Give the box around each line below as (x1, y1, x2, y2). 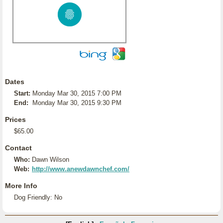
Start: (14, 90, 30, 97)
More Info (5, 182, 37, 190)
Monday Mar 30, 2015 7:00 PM (32, 90, 121, 97)
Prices (5, 115, 26, 123)
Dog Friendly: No (14, 194, 62, 201)
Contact (5, 144, 32, 152)
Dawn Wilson (32, 156, 69, 163)
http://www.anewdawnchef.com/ (32, 165, 129, 173)
